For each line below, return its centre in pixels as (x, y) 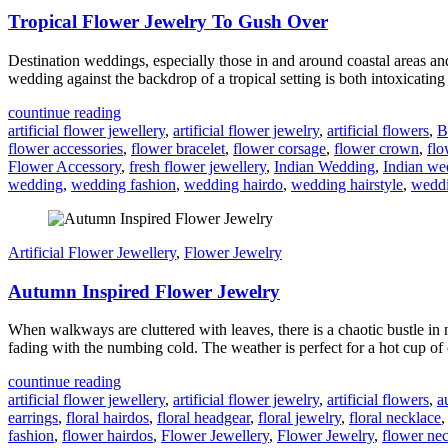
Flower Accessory (64, 166)
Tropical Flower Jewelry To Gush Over (168, 22)
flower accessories (65, 148)
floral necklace (395, 418)
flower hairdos (107, 436)
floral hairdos (107, 418)
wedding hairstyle (347, 184)
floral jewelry (299, 418)
